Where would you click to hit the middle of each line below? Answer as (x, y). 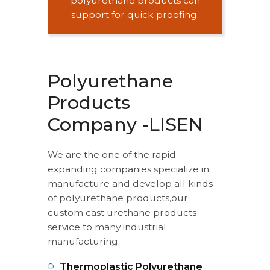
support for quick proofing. (135, 15)
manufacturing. (84, 241)
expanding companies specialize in (128, 169)
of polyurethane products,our (118, 198)
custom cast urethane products (122, 212)
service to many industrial (107, 227)
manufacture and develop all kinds (130, 184)
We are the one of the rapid (112, 155)
